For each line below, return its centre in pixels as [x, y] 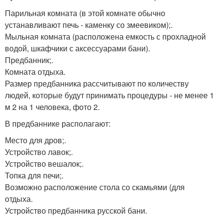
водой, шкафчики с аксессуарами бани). [77, 48]
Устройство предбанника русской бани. [76, 211]
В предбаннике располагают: [58, 124]
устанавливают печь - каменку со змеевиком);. [89, 25]
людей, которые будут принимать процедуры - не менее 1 [109, 95]
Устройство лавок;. [39, 152]
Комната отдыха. [35, 72]
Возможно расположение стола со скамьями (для [95, 187]
